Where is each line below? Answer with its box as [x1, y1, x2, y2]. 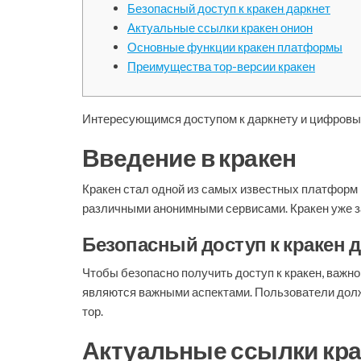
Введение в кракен [82, 143, 297, 172]
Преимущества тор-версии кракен [127, 59, 315, 73]
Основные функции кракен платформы [127, 39, 342, 54]
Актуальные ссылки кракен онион [127, 20, 313, 35]
